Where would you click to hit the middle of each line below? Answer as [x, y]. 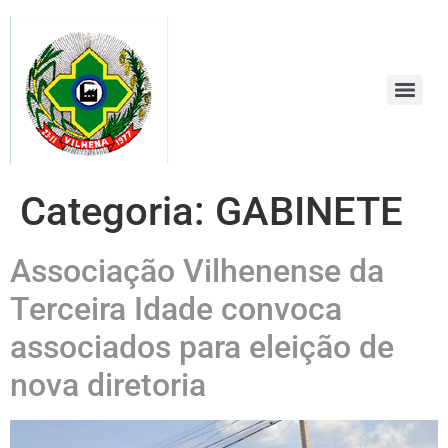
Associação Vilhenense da [197, 271]
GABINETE [309, 211]
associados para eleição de [202, 347]
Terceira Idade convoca [176, 309]
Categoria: [117, 211]
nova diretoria [108, 385]
